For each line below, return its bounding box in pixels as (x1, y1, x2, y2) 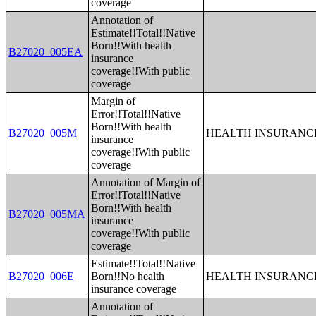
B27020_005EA (8, 46, 83, 58)
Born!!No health (91, 270, 165, 282)
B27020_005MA (8, 208, 86, 220)
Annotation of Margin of (91, 176, 201, 188)
